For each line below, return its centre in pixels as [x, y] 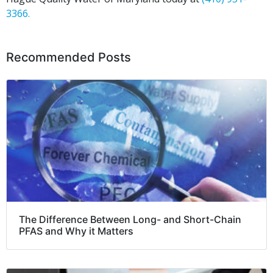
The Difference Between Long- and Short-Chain [130, 220]
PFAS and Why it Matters [76, 231]
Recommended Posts [69, 58]
